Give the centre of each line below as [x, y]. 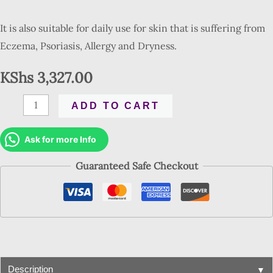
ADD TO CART [116, 105]
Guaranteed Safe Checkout [136, 165]
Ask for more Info [60, 139]
